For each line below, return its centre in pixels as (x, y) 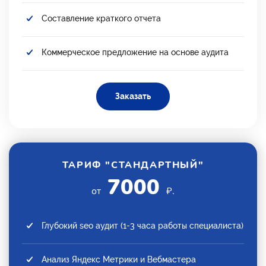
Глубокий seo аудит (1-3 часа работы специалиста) (142, 225)
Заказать (133, 96)
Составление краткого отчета (101, 18)
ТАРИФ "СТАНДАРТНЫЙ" (133, 165)
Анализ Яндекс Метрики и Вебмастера (119, 259)
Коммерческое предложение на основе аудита (135, 52)
